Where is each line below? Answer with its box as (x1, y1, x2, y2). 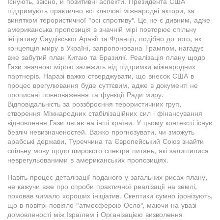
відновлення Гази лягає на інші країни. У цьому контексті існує (7, 119, 212, 127)
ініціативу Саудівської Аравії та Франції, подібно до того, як (7, 35, 201, 43)
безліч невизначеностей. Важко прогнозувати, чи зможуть (7, 128, 194, 137)
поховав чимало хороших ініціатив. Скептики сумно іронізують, (7, 192, 213, 200)
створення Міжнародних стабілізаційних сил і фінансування (7, 110, 202, 118)
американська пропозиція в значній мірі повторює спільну (7, 26, 196, 34)
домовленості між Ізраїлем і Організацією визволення (7, 211, 183, 219)
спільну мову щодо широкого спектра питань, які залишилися (7, 147, 209, 155)
